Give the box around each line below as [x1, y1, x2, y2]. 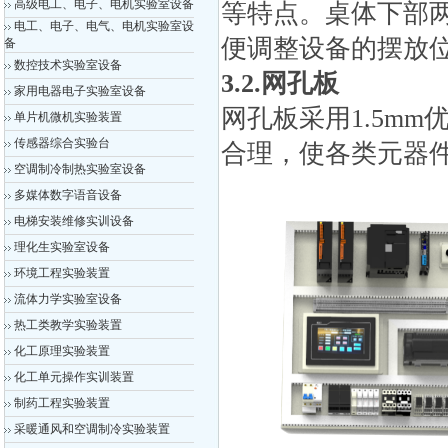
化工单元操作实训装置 [14, 370, 134, 384]
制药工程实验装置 [14, 396, 110, 410]
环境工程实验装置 [14, 266, 110, 280]
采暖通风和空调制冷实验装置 [14, 422, 170, 436]
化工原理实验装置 [14, 344, 110, 358]
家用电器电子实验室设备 [14, 84, 146, 98]
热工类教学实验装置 [14, 318, 122, 332]
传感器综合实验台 [14, 136, 110, 150]
